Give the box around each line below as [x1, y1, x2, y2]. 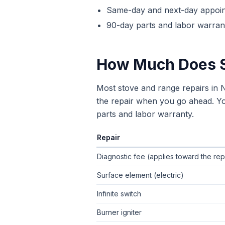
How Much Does [96, 55, 219, 73]
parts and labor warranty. [96, 109, 194, 119]
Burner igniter [97, 208, 142, 216]
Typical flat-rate [96, 148, 150, 156]
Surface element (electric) [97, 171, 184, 179]
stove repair [150, 148, 190, 156]
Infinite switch [97, 189, 141, 198]
